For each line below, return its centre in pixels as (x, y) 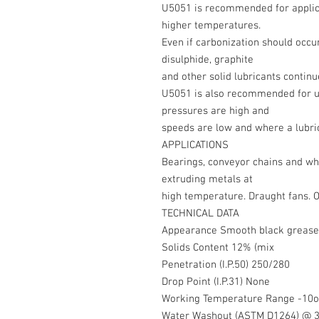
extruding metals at (207, 179)
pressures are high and (215, 111)
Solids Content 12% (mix (218, 248)
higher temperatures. (211, 26)
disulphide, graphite (208, 60)
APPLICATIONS (195, 145)
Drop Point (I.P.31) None (216, 282)
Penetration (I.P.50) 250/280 (226, 265)
